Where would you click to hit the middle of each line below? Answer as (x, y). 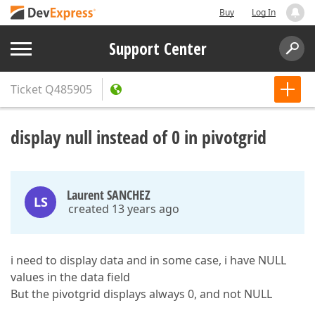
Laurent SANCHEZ (109, 195)
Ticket (26, 89)
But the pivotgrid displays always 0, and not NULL (141, 294)
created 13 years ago (124, 209)
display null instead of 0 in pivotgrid (139, 137)
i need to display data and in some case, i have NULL (148, 260)
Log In (264, 12)
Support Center (157, 49)
